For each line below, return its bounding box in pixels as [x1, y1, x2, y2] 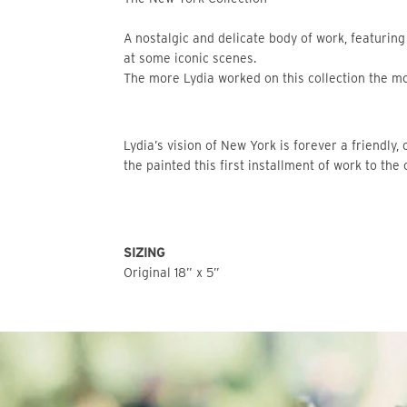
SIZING [124, 245, 164, 260]
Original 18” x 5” [124, 265, 220, 280]
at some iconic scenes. [124, 51, 256, 65]
